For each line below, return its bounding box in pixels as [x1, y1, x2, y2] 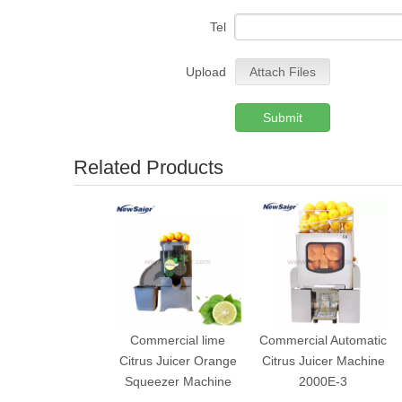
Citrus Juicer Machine [261, 354, 385, 369]
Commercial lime [130, 333, 225, 348]
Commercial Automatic [259, 333, 387, 348]
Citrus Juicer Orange [118, 354, 237, 369]
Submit [263, 110, 302, 126]
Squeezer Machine [124, 374, 232, 389]
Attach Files [249, 65, 316, 80]
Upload [186, 65, 226, 80]
